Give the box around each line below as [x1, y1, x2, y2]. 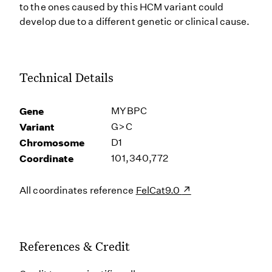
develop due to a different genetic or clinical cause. [19, 16, 250, 27]
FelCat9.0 [135, 185, 182, 196]
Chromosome [19, 137, 84, 149]
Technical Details [19, 69, 114, 85]
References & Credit [19, 238, 130, 254]
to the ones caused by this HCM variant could [19, 1, 224, 13]
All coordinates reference [19, 185, 136, 196]
